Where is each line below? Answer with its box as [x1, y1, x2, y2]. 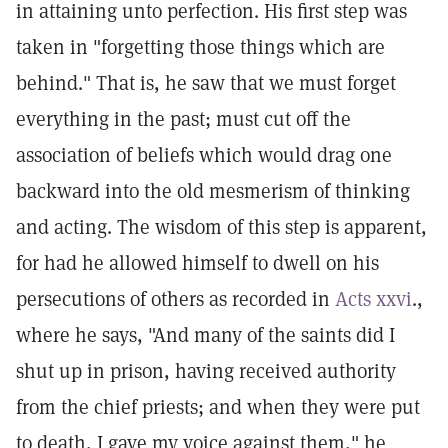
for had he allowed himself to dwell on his [16, 250, 379, 276]
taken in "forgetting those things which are [16, 34, 385, 60]
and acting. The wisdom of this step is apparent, [16, 214, 427, 240]
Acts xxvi [335, 286, 412, 312]
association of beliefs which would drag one [16, 142, 392, 168]
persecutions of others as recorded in [16, 286, 335, 312]
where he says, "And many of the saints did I [16, 322, 395, 348]
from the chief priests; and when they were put [16, 394, 420, 420]
